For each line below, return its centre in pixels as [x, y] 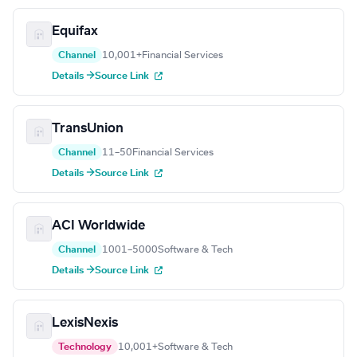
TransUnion [88, 129]
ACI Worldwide [98, 226]
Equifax [75, 31]
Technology [85, 347]
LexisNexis [85, 323]
